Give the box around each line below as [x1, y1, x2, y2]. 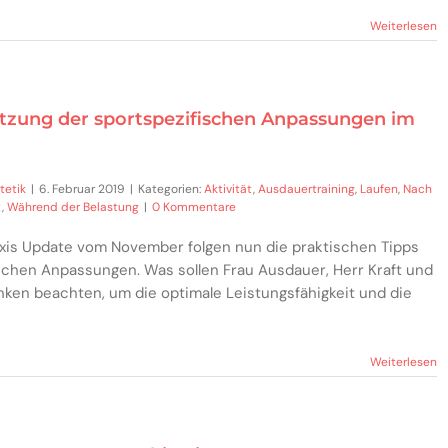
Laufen [360, 180, 398, 197]
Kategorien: [138, 180, 204, 197]
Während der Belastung [7, 198, 139, 215]
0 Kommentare [152, 198, 236, 215]
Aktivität [204, 180, 253, 197]
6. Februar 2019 [39, 180, 125, 197]
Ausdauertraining [258, 180, 355, 197]
